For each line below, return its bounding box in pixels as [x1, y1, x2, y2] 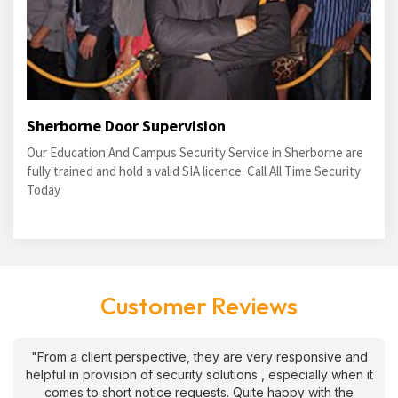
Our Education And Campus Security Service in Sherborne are [27, 144, 363, 161]
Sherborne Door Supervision [27, 115, 226, 136]
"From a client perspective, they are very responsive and [30, 349, 368, 364]
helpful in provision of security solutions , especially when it [25, 367, 373, 382]
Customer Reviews [100, 291, 298, 321]
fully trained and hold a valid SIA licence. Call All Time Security [27, 163, 361, 179]
